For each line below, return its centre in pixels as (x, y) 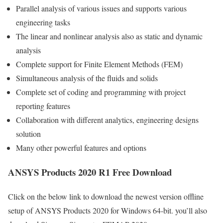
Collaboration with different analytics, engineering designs (107, 120)
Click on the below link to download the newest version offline (106, 196)
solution (28, 134)
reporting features (43, 106)
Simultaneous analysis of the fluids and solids (87, 78)
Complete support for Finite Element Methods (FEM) (99, 64)
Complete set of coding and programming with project (101, 92)
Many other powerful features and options (81, 148)
